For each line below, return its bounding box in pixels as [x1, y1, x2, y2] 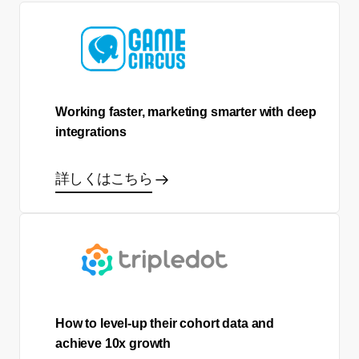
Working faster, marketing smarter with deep [55, 105, 317, 119]
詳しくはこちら [55, 170, 152, 188]
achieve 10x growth [55, 336, 171, 350]
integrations [55, 125, 127, 139]
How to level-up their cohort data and [55, 316, 275, 330]
